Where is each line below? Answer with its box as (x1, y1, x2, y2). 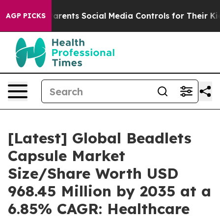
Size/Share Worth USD (8, 164, 178, 183)
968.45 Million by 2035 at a (8, 182, 211, 200)
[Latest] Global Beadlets (8, 129, 192, 147)
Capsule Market (8, 146, 125, 165)
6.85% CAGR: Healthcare (8, 199, 190, 218)
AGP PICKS (6, 11, 46, 20)
